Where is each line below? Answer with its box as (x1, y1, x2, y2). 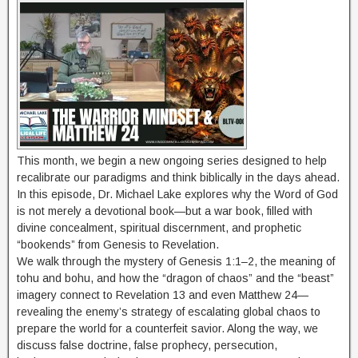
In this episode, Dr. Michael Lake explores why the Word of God (17, 187, 338, 201)
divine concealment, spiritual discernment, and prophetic (17, 221, 301, 234)
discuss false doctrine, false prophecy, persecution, (17, 338, 277, 352)
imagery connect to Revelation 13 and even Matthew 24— (17, 288, 308, 301)
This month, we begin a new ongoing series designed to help (17, 153, 327, 167)
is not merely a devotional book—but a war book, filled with (17, 204, 312, 217)
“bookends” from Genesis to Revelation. (17, 237, 219, 251)
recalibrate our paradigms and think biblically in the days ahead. (17, 170, 340, 184)
